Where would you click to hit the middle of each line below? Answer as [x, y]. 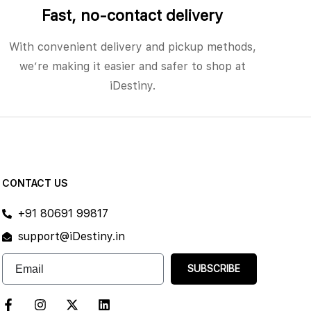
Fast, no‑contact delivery [133, 15]
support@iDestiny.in [71, 236]
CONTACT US [35, 183]
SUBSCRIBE [214, 269]
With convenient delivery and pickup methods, [132, 47]
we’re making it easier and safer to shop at [132, 66]
